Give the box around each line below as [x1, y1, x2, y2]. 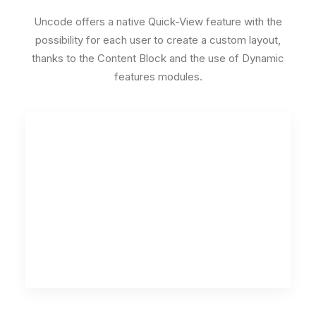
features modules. [114, 70, 202, 83]
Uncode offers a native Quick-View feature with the [34, 15, 282, 28]
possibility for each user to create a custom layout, [35, 33, 281, 47]
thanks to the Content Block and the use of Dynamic [32, 51, 284, 65]
